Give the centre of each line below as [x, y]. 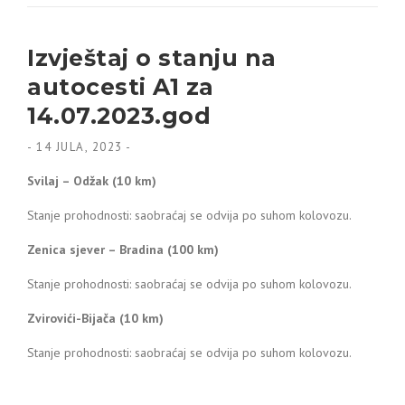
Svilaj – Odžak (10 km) [92, 181]
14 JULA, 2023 [80, 147]
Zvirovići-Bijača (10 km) [95, 318]
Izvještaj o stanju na [152, 58]
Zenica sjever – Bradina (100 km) [123, 250]
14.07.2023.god [119, 116]
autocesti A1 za [121, 87]
